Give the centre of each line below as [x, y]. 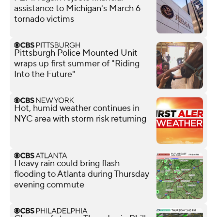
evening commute [49, 185]
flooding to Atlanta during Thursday [82, 174]
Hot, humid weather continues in [77, 108]
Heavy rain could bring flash [67, 163]
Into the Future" [45, 74]
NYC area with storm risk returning [80, 119]
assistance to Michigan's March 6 [77, 8]
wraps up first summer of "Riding [77, 63]
